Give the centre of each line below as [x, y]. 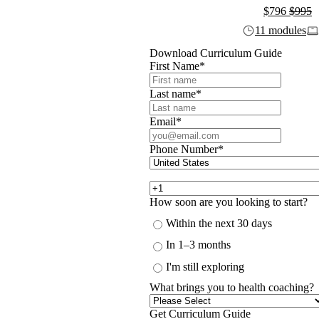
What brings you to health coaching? [231, 288]
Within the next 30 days [219, 224]
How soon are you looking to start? [228, 202]
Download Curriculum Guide [215, 53]
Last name [172, 93]
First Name [174, 66]
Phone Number [183, 149]
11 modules [281, 31]
